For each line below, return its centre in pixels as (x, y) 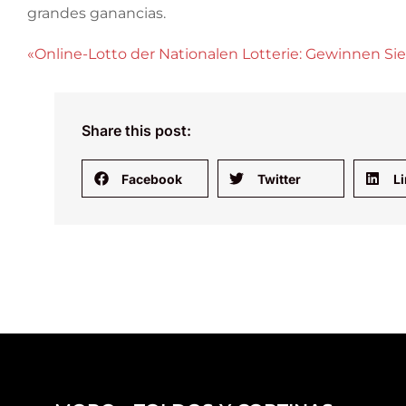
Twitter (279, 179)
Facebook (152, 179)
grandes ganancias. (97, 13)
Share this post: (136, 130)
